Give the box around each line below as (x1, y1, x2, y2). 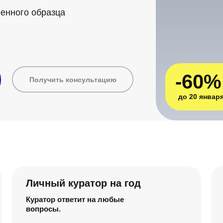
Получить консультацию (29, 75, 116, 84)
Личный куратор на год (26, 178, 141, 189)
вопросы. (26, 205, 61, 213)
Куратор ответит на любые (26, 195, 124, 204)
